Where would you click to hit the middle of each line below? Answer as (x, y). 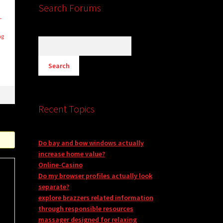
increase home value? (71, 154)
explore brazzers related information (96, 198)
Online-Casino (60, 165)
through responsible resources (86, 209)
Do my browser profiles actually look (95, 176)
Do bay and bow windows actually (91, 143)
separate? (54, 187)
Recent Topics (66, 109)
